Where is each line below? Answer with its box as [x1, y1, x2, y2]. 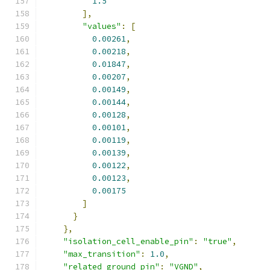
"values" [83, 21, 121, 31]
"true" [203, 236, 232, 246]
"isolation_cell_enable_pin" [63, 236, 193, 246]
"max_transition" [63, 249, 140, 259]
